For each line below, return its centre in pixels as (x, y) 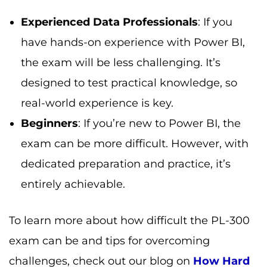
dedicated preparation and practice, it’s (126, 164)
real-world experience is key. (97, 103)
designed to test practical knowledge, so (129, 83)
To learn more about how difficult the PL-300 (129, 220)
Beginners (49, 123)
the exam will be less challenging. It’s (121, 62)
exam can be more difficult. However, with (135, 143)
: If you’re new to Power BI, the (159, 123)
